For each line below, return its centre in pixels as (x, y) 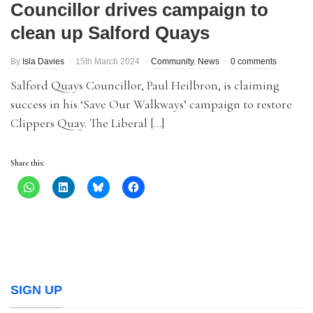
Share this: (27, 163)
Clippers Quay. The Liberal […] (88, 123)
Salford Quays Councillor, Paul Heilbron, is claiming (145, 85)
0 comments (254, 61)
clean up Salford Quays (110, 33)
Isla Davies (43, 61)
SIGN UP (36, 290)
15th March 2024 (108, 61)
